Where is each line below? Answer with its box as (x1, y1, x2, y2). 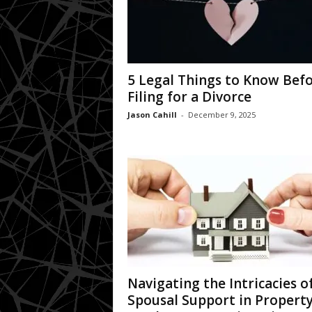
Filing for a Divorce (127, 87, 251, 106)
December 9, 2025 (187, 109, 256, 120)
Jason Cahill (127, 109, 177, 120)
